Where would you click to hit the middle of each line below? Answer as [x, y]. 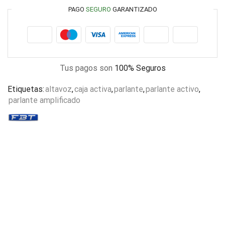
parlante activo [172, 89]
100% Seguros [140, 68]
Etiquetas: [26, 89]
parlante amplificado [44, 100]
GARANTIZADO [134, 9]
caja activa [93, 89]
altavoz [59, 89]
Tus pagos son [87, 68]
